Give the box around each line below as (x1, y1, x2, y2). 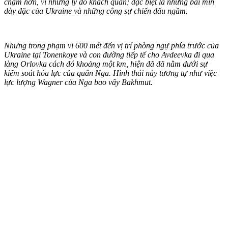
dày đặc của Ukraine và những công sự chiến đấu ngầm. (4, 6, 188, 15)
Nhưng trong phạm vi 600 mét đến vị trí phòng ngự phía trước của (4, 41, 219, 50)
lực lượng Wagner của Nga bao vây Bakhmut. (4, 77, 153, 87)
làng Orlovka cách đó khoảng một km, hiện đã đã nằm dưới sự (4, 59, 208, 68)
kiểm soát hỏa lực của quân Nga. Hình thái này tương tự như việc (4, 68, 217, 77)
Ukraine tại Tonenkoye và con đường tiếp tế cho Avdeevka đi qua (4, 50, 214, 59)
